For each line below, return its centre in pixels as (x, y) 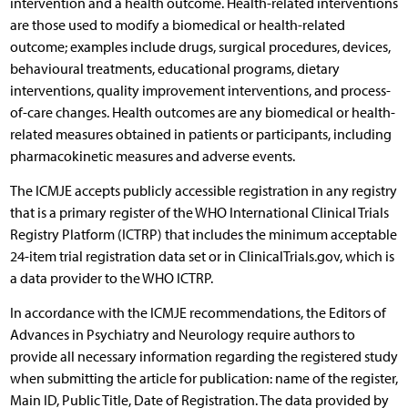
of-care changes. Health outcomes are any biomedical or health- (202, 112)
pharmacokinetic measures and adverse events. (152, 156)
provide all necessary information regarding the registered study (204, 356)
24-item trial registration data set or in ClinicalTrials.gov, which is (202, 256)
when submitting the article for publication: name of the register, (204, 378)
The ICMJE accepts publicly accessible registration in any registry (203, 190)
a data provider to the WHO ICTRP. (111, 278)
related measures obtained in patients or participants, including (200, 134)
